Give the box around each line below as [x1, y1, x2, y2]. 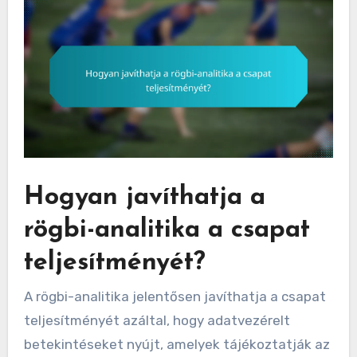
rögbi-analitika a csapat [23, 217, 310, 243]
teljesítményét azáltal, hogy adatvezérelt [23, 312, 290, 329]
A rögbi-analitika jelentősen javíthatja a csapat [23, 288, 326, 305]
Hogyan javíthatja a [23, 184, 265, 210]
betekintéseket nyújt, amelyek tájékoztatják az [23, 336, 330, 353]
